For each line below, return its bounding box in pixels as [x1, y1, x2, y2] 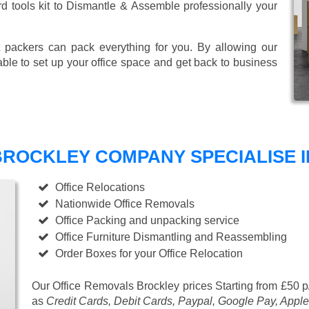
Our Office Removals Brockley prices [32, 280, 215, 292]
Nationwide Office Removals [55, 198, 195, 210]
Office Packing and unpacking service [55, 215, 240, 227]
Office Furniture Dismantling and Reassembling [55, 231, 288, 243]
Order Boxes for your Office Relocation [55, 248, 243, 260]
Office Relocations [55, 181, 146, 194]
